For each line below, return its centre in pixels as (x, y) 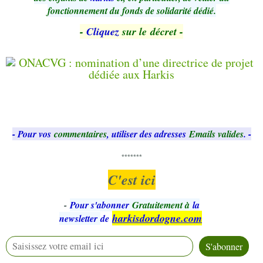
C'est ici (131, 179)
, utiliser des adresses (146, 134)
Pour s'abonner (99, 205)
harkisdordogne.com (157, 218)
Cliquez (103, 31)
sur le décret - (151, 31)
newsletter (78, 218)
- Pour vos (31, 134)
